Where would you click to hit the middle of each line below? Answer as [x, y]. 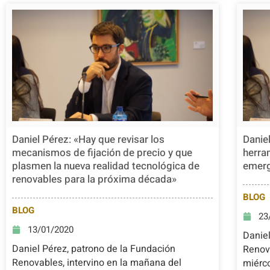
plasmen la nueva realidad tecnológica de [106, 166]
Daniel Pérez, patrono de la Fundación [94, 249]
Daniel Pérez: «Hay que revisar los [88, 140]
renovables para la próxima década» [94, 180]
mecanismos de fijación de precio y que [102, 153]
